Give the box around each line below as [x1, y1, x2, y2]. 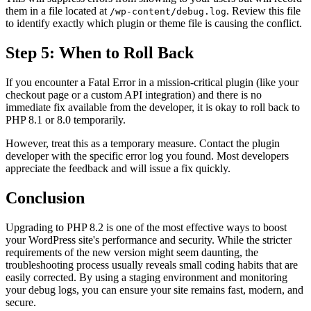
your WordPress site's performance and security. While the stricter [6, 233, 292, 246]
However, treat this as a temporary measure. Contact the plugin [6, 137, 280, 150]
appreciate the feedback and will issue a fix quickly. [6, 162, 230, 175]
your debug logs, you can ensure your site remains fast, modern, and [6, 283, 303, 296]
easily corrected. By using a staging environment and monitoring [6, 271, 287, 283]
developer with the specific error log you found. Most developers [6, 150, 289, 162]
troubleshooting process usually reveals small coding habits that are [6, 258, 298, 271]
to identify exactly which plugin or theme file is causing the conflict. [6, 17, 302, 30]
